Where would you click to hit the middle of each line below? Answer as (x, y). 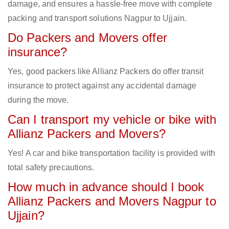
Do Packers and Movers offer (87, 38)
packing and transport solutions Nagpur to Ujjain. (97, 18)
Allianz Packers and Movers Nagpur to (112, 201)
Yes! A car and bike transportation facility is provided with (112, 153)
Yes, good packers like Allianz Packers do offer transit (106, 72)
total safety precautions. (51, 168)
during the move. (38, 100)
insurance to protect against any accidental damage (102, 86)
